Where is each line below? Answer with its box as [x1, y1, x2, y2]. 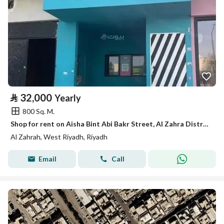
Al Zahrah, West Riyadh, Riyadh [10, 132, 107, 141]
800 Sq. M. [22, 106, 54, 115]
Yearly [54, 92, 81, 103]
